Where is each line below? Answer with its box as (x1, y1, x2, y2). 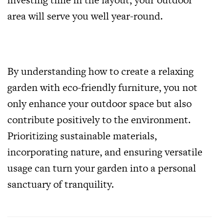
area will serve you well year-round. (7, 9, 165, 23)
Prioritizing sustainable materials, (7, 129, 157, 143)
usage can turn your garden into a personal (7, 161, 196, 175)
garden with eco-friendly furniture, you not (7, 80, 197, 94)
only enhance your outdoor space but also (7, 96, 192, 110)
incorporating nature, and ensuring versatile (7, 145, 202, 159)
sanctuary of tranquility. (7, 177, 114, 191)
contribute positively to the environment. (7, 112, 191, 127)
